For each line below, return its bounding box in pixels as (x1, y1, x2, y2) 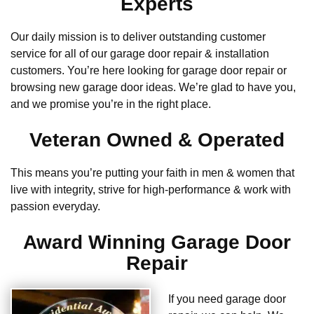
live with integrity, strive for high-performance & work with (11, 184, 291, 196)
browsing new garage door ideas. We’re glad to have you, (11, 81, 296, 94)
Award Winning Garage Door (23, 231, 291, 254)
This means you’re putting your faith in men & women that (11, 167, 294, 179)
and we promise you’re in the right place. (11, 98, 211, 111)
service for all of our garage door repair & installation (11, 48, 269, 60)
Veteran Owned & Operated (29, 129, 285, 151)
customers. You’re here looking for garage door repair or (11, 64, 287, 77)
